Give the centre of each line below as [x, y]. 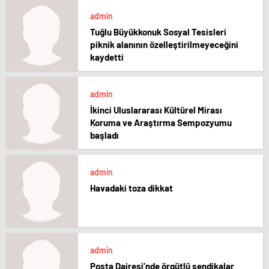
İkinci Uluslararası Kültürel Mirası [156, 110]
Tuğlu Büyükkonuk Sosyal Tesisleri [158, 32]
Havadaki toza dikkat [131, 188]
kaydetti [107, 57]
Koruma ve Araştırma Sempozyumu [161, 122]
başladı [104, 135]
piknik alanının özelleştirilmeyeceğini [164, 44]
